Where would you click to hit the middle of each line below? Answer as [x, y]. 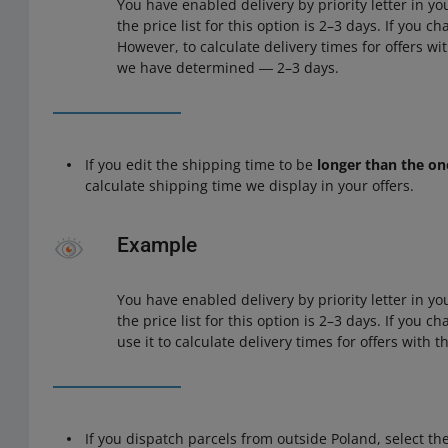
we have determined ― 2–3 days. [228, 68]
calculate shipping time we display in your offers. [250, 186]
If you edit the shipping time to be [201, 165]
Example [157, 245]
